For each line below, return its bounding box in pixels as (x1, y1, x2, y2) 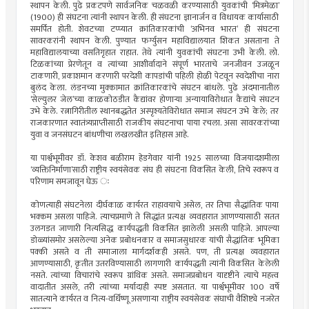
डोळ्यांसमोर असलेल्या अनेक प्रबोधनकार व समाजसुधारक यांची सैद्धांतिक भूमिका (30, 232, 279, 248)
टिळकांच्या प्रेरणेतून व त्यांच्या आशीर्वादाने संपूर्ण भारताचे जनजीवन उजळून (30, 57, 279, 72)
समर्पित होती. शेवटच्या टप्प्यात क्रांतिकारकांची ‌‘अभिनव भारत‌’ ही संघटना (30, 21, 279, 37)
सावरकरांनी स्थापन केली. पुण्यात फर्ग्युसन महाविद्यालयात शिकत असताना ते (30, 33, 279, 48)
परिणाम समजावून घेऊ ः (30, 174, 110, 189)
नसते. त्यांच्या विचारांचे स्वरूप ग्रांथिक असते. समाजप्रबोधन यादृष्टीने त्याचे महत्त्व (30, 268, 279, 283)
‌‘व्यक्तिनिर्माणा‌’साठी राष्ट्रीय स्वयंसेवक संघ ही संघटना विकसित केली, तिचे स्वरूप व (30, 162, 279, 177)
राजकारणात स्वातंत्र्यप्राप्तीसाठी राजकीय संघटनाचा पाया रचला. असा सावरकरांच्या (30, 115, 279, 130)
